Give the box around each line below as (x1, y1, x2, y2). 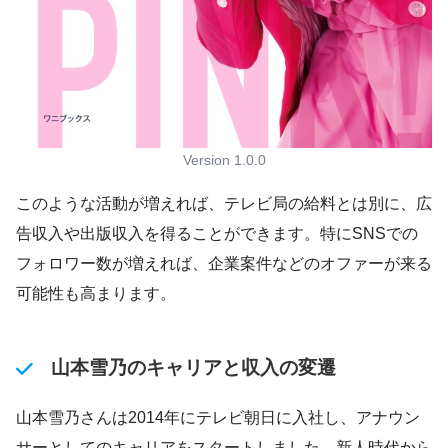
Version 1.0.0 (182, 152, 266, 169)
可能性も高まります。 (16, 285, 176, 303)
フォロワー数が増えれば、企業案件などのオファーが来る (16, 255, 432, 273)
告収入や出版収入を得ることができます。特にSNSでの (16, 225, 418, 243)
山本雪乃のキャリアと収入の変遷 (50, 357, 336, 379)
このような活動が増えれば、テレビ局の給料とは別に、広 (16, 195, 432, 213)
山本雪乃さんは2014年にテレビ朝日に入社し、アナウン (16, 408, 420, 426)
